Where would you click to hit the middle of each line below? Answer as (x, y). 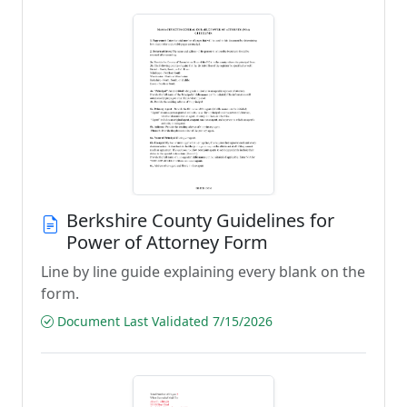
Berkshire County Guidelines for (200, 220)
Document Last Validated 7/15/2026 (163, 321)
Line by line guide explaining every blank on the (203, 272)
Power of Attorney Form (167, 242)
